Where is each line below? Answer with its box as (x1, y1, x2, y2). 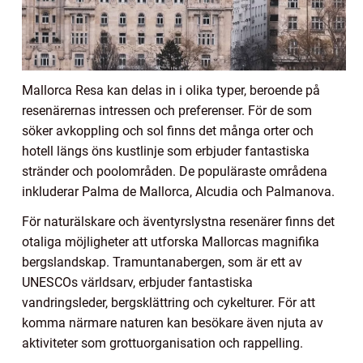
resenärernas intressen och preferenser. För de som (22, 103, 312, 119)
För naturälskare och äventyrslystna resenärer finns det (22, 214, 335, 230)
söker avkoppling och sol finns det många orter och (22, 123, 314, 139)
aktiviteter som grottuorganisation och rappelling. (22, 335, 303, 352)
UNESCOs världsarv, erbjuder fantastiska (22, 275, 253, 291)
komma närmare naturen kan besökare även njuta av (22, 315, 323, 331)
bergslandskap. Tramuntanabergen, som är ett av (22, 254, 302, 271)
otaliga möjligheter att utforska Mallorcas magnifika (22, 234, 319, 250)
